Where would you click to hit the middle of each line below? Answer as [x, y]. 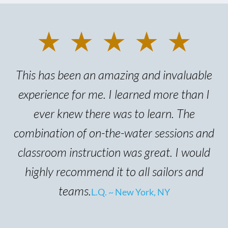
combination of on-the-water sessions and [114, 133]
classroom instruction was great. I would [114, 152]
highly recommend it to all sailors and [114, 172]
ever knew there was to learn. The [114, 114]
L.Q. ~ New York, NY [130, 192]
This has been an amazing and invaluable [114, 75]
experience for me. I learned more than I [114, 94]
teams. [75, 191]
